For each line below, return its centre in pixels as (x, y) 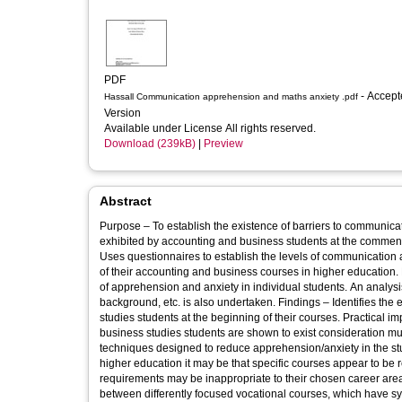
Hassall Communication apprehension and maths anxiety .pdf (231, 96)
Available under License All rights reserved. (211, 128)
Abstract (126, 201)
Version (124, 113)
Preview (223, 144)
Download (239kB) (150, 144)
